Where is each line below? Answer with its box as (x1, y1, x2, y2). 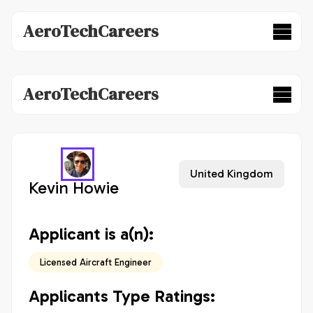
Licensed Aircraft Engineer (40, 256, 152, 268)
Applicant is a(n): (29, 224, 154, 244)
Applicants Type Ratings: (29, 286, 215, 306)
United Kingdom (190, 167, 273, 180)
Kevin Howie (29, 177, 119, 198)
